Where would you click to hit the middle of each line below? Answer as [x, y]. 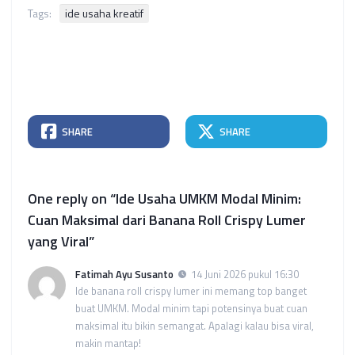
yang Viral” [61, 242]
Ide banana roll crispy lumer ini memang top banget [191, 291]
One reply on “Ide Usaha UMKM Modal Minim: [164, 199]
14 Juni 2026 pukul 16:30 [245, 275]
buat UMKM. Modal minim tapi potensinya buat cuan [191, 309]
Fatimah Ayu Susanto [124, 275]
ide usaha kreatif [104, 13]
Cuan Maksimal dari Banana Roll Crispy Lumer [167, 220]
